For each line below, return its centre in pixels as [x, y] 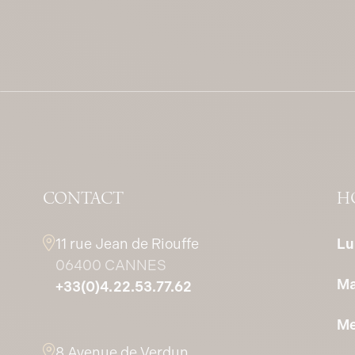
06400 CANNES [111, 265]
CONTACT [83, 199]
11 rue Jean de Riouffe [127, 243]
